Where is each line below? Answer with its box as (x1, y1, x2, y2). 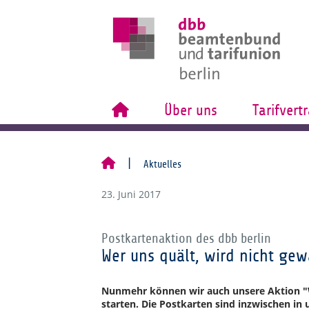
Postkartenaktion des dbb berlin (101, 232, 271, 246)
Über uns (163, 102, 217, 119)
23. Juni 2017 (101, 188, 161, 201)
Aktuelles (143, 159, 181, 170)
